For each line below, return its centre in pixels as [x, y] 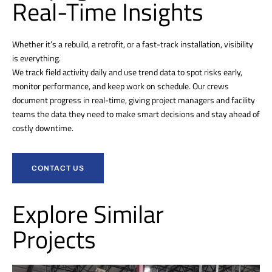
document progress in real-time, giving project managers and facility [134, 100]
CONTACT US [58, 168]
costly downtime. [43, 128]
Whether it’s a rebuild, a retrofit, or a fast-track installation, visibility [133, 44]
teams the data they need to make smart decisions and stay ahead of [136, 114]
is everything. [36, 58]
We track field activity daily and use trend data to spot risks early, [127, 72]
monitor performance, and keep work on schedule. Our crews [121, 86]
